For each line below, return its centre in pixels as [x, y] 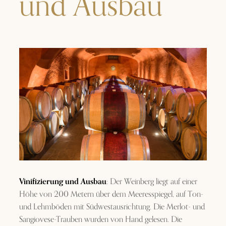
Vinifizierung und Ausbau [63, 182]
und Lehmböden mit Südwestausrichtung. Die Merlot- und [112, 207]
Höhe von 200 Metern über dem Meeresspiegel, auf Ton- [111, 194]
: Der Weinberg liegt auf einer [152, 182]
